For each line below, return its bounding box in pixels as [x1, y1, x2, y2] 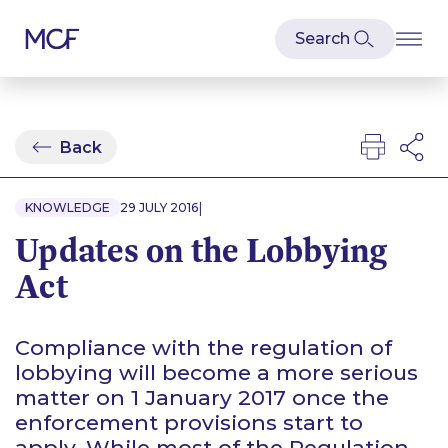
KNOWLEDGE [25, 200, 110, 215]
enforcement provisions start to [15, 410, 363, 435]
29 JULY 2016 [120, 200, 198, 215]
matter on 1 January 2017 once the [15, 385, 389, 410]
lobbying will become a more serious [15, 360, 418, 385]
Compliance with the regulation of [15, 335, 392, 360]
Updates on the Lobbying [15, 228, 387, 272]
